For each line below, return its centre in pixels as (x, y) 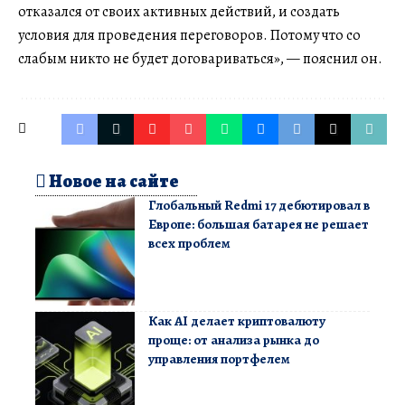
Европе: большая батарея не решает (259, 224)
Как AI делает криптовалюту (237, 320)
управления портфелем (219, 358)
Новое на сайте (113, 181)
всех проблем (189, 243)
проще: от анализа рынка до (234, 339)
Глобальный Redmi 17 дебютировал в (259, 205)
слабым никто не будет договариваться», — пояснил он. (200, 58)
